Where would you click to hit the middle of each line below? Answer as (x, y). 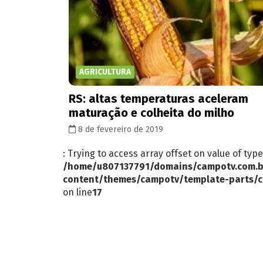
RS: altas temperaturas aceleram (159, 98)
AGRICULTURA (105, 72)
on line (77, 192)
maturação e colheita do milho (151, 112)
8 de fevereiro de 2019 (119, 129)
